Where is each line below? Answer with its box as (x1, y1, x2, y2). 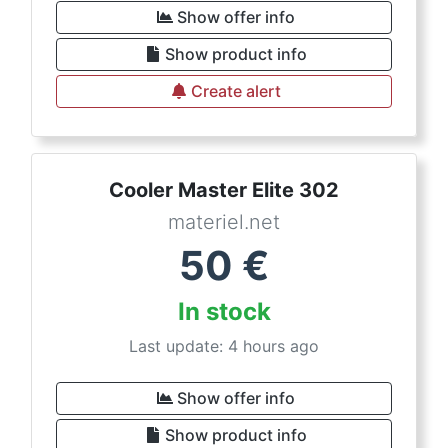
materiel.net (168, 210, 280, 234)
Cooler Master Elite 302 (109, 178, 339, 202)
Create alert (191, 81, 281, 101)
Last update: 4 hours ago (129, 336, 319, 356)
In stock (177, 297, 271, 326)
